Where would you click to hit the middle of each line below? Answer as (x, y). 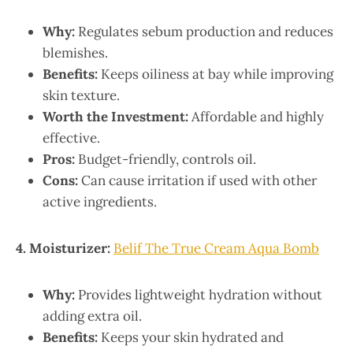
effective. (71, 137)
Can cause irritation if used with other (197, 180)
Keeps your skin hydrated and (191, 337)
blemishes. (75, 52)
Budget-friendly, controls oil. (165, 159)
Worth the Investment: (115, 116)
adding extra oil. (92, 316)
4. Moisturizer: (63, 248)
